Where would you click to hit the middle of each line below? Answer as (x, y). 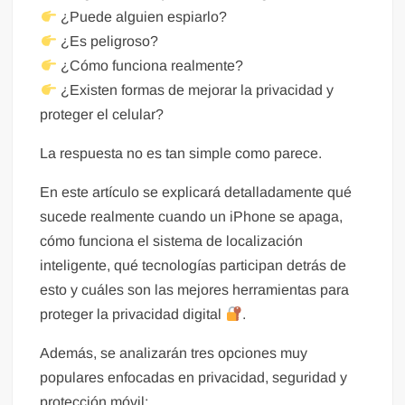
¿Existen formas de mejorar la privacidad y (195, 89)
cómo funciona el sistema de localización (172, 240)
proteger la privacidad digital (133, 314)
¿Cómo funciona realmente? (150, 65)
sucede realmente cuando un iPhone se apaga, (192, 216)
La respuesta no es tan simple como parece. (181, 153)
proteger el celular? (102, 114)
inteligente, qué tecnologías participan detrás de (193, 265)
